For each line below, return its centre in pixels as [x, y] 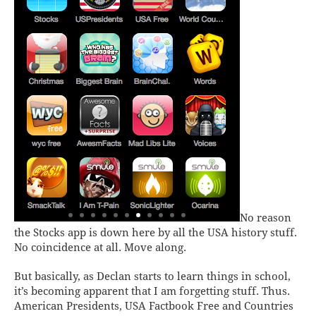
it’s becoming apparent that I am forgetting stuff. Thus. [152, 291]
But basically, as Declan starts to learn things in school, [152, 276]
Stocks [49, 232]
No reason [266, 218]
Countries [269, 306]
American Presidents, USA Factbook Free [117, 306]
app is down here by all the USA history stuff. [181, 232]
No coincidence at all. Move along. [100, 247]
